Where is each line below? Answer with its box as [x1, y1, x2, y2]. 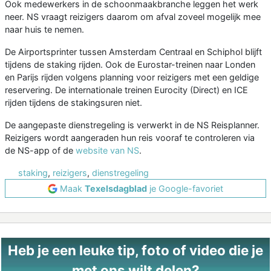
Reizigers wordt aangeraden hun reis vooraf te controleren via [5, 132, 255, 143]
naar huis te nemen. [5, 24, 84, 35]
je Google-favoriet [147, 183, 223, 194]
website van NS [76, 145, 139, 156]
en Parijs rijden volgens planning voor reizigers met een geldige [5, 72, 259, 83]
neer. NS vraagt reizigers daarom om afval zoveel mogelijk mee [5, 11, 261, 22]
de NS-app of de [5, 145, 76, 156]
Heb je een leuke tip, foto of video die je [8, 242, 263, 259]
